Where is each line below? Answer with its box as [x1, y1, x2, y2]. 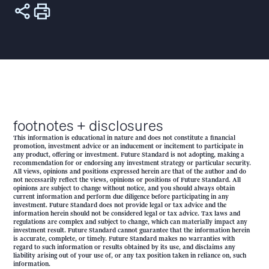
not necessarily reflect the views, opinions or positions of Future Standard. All [13, 175, 241, 184]
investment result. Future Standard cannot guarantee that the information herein [13, 226, 250, 234]
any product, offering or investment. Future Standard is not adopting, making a [13, 150, 245, 159]
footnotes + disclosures [13, 115, 164, 135]
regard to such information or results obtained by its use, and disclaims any [13, 243, 236, 251]
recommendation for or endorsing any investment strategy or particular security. [13, 159, 252, 167]
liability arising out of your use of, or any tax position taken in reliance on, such [13, 251, 247, 259]
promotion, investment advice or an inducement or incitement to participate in [13, 142, 244, 150]
